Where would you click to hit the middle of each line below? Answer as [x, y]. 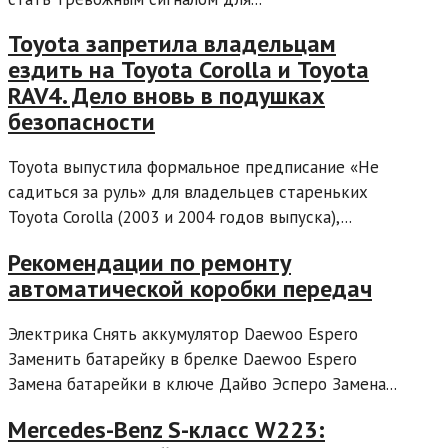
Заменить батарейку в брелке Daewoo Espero [182, 359]
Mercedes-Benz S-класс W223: [166, 430]
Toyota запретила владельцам [172, 44]
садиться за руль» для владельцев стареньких [188, 192]
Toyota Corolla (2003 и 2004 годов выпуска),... [180, 217]
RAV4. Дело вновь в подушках [166, 96]
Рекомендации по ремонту [149, 263]
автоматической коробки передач [190, 289]
